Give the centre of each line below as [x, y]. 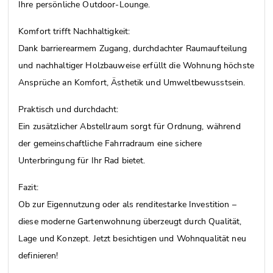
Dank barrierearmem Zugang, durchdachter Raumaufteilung [133, 48]
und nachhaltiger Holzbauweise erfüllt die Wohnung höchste [136, 65]
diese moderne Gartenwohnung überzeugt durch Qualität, [130, 221]
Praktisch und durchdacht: [69, 109]
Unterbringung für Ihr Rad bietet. [82, 160]
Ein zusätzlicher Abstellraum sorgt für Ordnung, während [129, 126]
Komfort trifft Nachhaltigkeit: [74, 31]
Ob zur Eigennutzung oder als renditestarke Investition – [127, 204]
